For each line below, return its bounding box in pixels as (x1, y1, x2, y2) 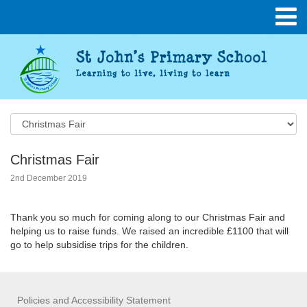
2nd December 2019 (10, 173, 87, 183)
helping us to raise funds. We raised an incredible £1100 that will (10, 225, 288, 236)
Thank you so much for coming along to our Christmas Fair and (10, 212, 285, 223)
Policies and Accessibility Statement (17, 295, 171, 306)
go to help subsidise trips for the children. (10, 239, 188, 250)
